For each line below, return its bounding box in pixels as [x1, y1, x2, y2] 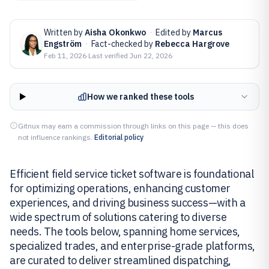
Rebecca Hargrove [155, 38, 229, 49]
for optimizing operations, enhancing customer [10, 181, 231, 195]
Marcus [193, 27, 222, 38]
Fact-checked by [91, 38, 155, 49]
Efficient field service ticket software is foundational [10, 167, 254, 181]
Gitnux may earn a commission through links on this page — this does [18, 121, 249, 130]
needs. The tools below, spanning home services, [10, 225, 240, 238]
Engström [44, 38, 82, 49]
